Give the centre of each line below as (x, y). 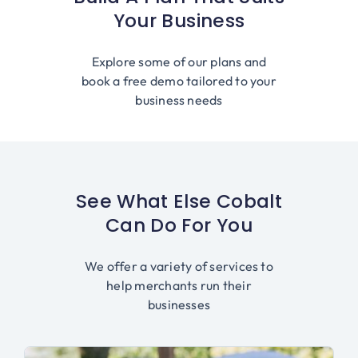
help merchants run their (179, 286)
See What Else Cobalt (179, 201)
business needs (179, 100)
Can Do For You (179, 225)
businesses (179, 305)
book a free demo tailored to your (179, 81)
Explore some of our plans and (179, 62)
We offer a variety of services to (179, 267)
